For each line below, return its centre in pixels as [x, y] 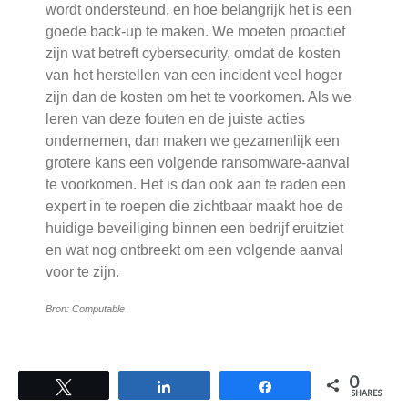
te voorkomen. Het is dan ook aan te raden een [196, 185]
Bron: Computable [85, 309]
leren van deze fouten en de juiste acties [175, 119]
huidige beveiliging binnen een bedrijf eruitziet [194, 229]
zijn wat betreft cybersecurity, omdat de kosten [193, 54]
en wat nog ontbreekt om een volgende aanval [194, 250]
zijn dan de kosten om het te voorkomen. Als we [199, 97]
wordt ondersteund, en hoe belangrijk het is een [199, 10]
